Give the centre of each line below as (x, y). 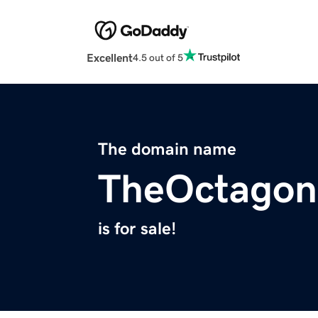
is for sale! (137, 229)
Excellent (110, 58)
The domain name (167, 149)
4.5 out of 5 (158, 57)
